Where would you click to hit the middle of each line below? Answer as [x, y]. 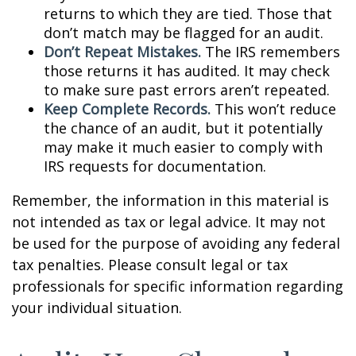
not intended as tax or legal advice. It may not [169, 222]
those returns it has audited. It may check [187, 71]
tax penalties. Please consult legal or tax [150, 265]
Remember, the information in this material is [170, 200]
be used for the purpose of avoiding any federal [176, 243]
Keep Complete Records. [127, 109]
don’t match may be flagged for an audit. [184, 33]
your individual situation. [97, 308]
